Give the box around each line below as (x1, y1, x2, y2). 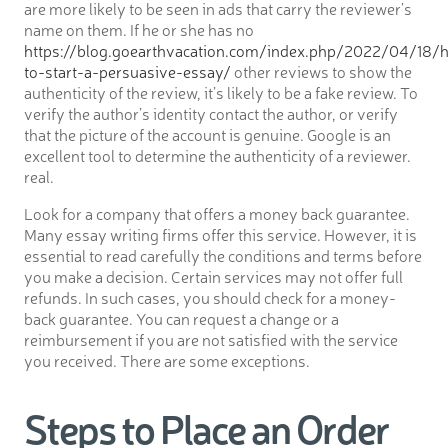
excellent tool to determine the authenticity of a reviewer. (24, 144, 411, 167)
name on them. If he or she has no (24, 18, 254, 41)
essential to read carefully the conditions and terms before (24, 244, 422, 267)
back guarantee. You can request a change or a (24, 307, 339, 330)
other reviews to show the (231, 60, 412, 83)
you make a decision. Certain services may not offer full (24, 265, 403, 288)
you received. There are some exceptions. (24, 349, 310, 372)
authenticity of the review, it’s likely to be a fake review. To (24, 81, 418, 104)
